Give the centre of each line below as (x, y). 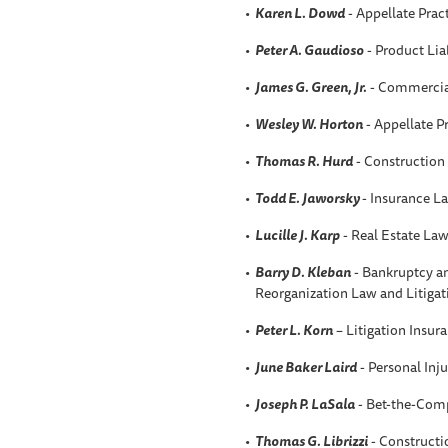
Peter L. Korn (293, 329)
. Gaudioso (330, 49)
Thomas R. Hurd (303, 160)
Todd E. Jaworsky (308, 197)
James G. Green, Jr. (310, 86)
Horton (339, 123)
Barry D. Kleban (302, 271)
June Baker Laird (305, 366)
